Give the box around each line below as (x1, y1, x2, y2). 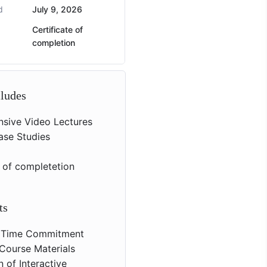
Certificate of (32, 24, 83, 35)
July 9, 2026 (32, 4, 82, 15)
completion (32, 38, 75, 48)
